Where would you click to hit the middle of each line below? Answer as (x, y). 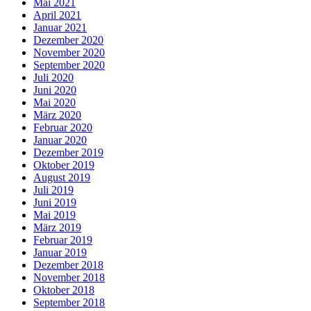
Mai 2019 (54, 215)
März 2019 (57, 228)
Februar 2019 (63, 240)
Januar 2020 (60, 140)
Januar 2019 (60, 253)
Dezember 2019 (68, 153)
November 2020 (69, 53)
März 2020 (57, 115)
